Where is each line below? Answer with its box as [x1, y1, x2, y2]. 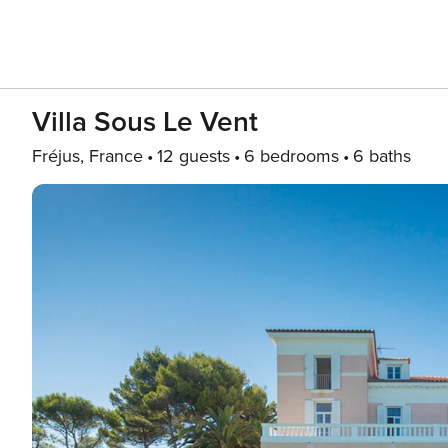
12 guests [157, 145, 230, 167]
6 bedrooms [244, 145, 339, 167]
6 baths [353, 145, 411, 167]
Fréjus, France [32, 145, 143, 167]
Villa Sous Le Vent [32, 105, 258, 139]
